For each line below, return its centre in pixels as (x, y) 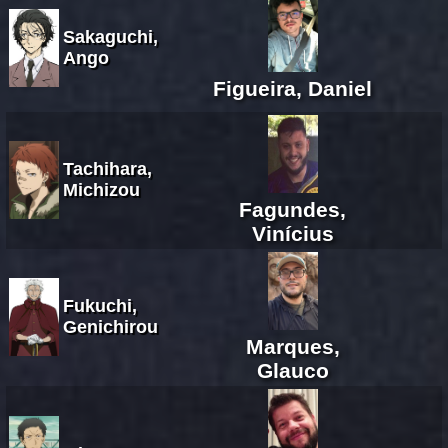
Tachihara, (107, 168)
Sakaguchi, (110, 36)
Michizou (101, 189)
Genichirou (110, 326)
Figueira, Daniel (292, 88)
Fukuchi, (100, 305)
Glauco (292, 370)
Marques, (292, 346)
